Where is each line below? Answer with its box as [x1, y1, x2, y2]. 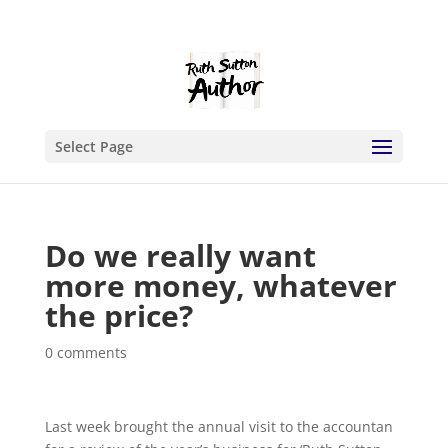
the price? [44, 295, 193, 336]
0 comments [44, 343, 127, 362]
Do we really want [44, 235, 316, 276]
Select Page [54, 137, 133, 156]
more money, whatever [44, 265, 397, 306]
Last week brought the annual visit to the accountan [44, 417, 393, 436]
